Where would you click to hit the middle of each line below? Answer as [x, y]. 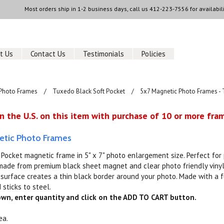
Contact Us [48, 54]
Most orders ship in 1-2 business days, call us [87, 9]
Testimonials [104, 54]
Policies [154, 54]
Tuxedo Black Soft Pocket [89, 91]
